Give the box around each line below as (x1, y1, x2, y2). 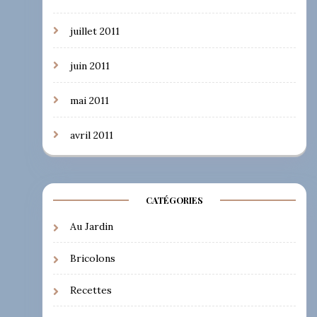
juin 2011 (69, 59, 110, 72)
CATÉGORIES (145, 194, 203, 206)
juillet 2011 (69, 24, 120, 38)
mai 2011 (69, 93, 109, 107)
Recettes (69, 283, 112, 296)
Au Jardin (69, 219, 113, 233)
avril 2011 (69, 128, 113, 142)
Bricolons (69, 251, 115, 265)
